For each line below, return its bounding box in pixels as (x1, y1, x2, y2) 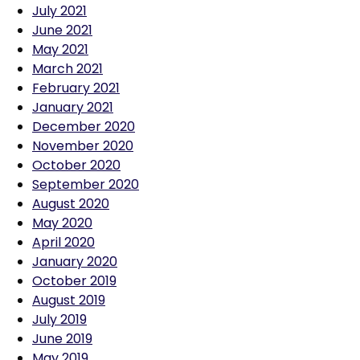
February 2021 (32, 79, 120, 97)
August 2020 (32, 194, 109, 213)
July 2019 (32, 310, 87, 329)
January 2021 (32, 98, 113, 117)
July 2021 (32, 2, 87, 20)
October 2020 (32, 156, 121, 174)
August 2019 (32, 291, 105, 309)
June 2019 (32, 329, 92, 348)
